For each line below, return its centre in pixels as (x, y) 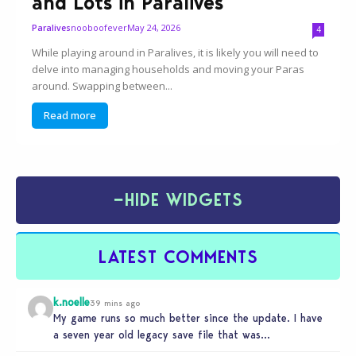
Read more (70, 115)
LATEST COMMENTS (178, 257)
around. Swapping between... (103, 85)
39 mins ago (115, 302)
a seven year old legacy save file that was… (162, 334)
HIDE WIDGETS (184, 200)
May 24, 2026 (154, 27)
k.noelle (72, 302)
